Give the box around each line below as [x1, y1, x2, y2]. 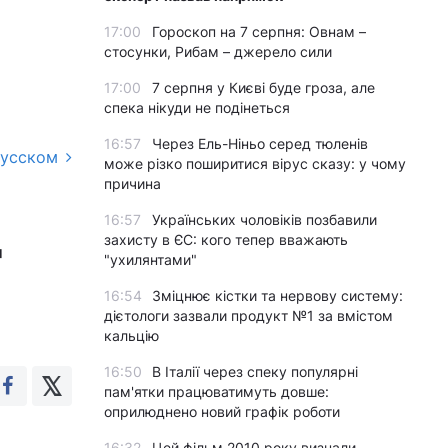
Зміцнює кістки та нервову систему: [152, 287, 403, 304]
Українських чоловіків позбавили [152, 211, 377, 228]
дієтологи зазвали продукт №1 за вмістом [104, 307, 393, 324]
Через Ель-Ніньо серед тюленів [152, 135, 368, 152]
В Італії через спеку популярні [152, 363, 358, 380]
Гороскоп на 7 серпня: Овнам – [152, 23, 366, 40]
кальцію [104, 327, 159, 344]
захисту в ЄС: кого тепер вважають [104, 231, 348, 248]
